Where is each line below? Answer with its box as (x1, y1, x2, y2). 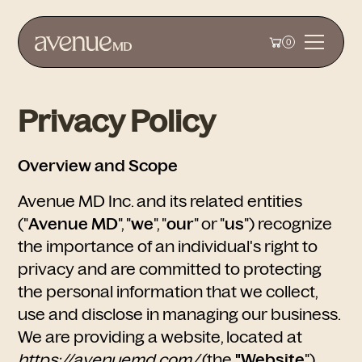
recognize (258, 214, 333, 234)
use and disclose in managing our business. (18, 305, 341, 324)
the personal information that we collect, (18, 282, 318, 301)
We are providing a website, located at (18, 327, 303, 347)
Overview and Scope (18, 156, 179, 175)
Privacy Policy (18, 103, 217, 139)
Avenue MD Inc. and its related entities (18, 192, 303, 211)
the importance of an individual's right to (18, 237, 318, 256)
